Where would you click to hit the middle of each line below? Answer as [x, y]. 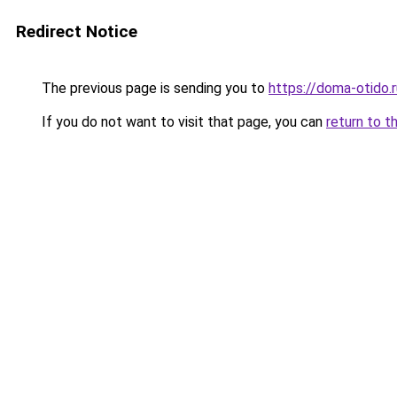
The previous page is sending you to [153, 88]
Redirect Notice [77, 31]
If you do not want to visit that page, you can [182, 122]
